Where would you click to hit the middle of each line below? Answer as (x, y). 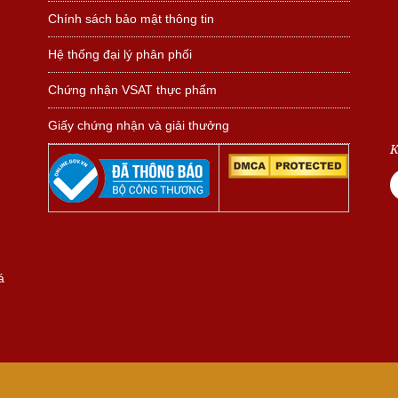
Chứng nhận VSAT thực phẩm (133, 90)
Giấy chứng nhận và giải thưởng (139, 126)
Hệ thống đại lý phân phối (120, 55)
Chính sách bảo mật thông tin (131, 19)
